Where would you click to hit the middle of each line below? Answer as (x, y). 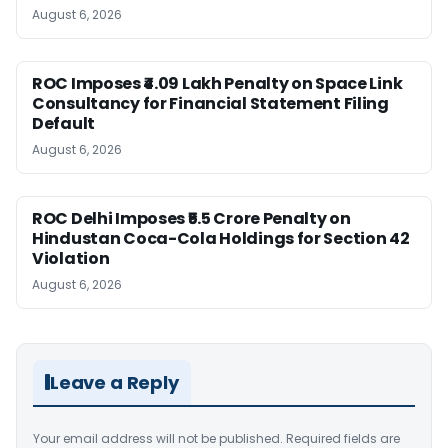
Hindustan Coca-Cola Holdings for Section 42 (221, 238)
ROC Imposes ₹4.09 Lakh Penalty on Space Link (217, 83)
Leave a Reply (114, 382)
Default (63, 123)
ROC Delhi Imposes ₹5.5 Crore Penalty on (191, 218)
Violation (71, 258)
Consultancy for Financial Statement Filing (210, 103)
